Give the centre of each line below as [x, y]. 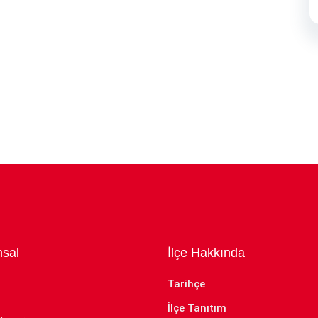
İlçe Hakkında [206, 253]
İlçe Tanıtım [197, 308]
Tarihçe [186, 284]
